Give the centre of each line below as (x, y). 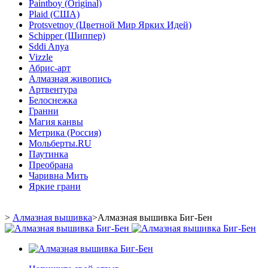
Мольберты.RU (60, 144)
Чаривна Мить (58, 176)
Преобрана (51, 165)
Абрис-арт (50, 68)
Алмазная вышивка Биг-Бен (155, 218)
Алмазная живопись (70, 79)
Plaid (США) (54, 14)
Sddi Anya (49, 47)
